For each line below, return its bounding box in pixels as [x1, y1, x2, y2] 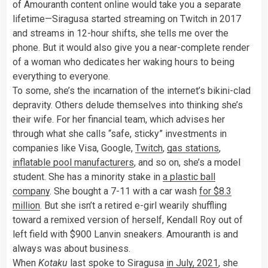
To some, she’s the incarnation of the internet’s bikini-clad [13, 84, 251, 96]
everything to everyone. [13, 70, 110, 82]
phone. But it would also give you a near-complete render [13, 41, 249, 53]
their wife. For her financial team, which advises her [13, 113, 225, 125]
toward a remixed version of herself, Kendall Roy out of [13, 214, 243, 226]
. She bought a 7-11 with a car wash [50, 185, 199, 197]
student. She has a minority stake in [13, 170, 163, 182]
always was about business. [13, 242, 130, 254]
